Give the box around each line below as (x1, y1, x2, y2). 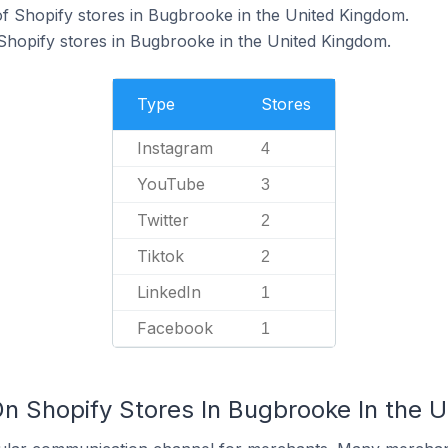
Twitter (137, 210, 189, 230)
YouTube (137, 174, 205, 194)
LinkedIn (137, 282, 201, 302)
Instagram (137, 138, 213, 158)
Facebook (137, 318, 213, 338)
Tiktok (137, 246, 184, 266)
